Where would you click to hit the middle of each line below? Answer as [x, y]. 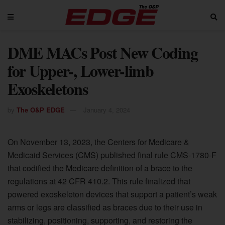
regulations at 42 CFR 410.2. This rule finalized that [99, 181]
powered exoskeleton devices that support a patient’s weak [112, 194]
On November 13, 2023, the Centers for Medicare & [98, 142]
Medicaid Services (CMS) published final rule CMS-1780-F [112, 155]
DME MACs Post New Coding [103, 52]
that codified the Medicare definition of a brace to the [100, 168]
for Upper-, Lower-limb [81, 71]
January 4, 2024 [107, 109]
